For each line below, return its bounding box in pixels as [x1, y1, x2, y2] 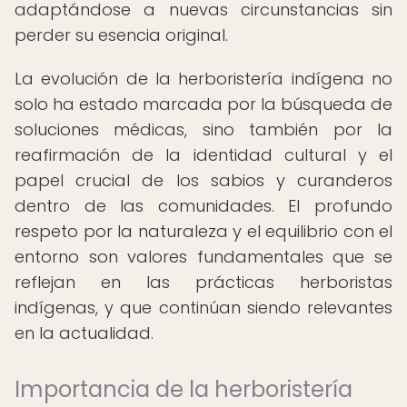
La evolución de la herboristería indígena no [15, 67, 392, 90]
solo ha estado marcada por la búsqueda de [15, 93, 392, 115]
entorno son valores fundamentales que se [15, 245, 392, 268]
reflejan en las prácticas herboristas [15, 271, 392, 293]
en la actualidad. [15, 322, 154, 344]
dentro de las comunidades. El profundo [15, 194, 392, 217]
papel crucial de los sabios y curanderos [15, 169, 392, 192]
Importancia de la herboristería [15, 374, 352, 404]
